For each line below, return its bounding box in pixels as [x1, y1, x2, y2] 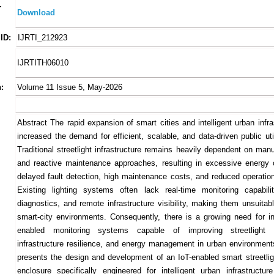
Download [17, 8, 55, 17]
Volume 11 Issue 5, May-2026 [17, 83, 122, 92]
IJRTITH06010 [17, 58, 68, 67]
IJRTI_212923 [18, 33, 67, 42]
